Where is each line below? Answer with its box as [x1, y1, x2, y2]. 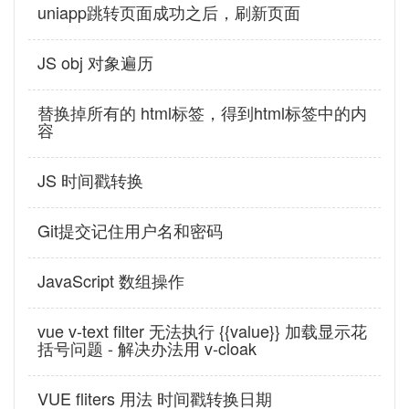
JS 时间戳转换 [37, 168, 143, 193]
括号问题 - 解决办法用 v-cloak [37, 336, 257, 361]
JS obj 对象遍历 [37, 50, 153, 75]
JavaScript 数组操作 [37, 268, 184, 293]
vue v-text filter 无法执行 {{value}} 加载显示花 [37, 319, 367, 343]
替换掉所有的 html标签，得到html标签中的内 [37, 100, 367, 125]
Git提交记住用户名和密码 [37, 218, 223, 243]
